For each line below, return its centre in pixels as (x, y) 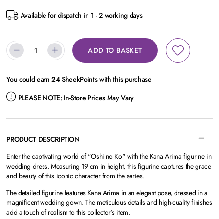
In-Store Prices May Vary (98, 98)
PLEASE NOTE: (40, 98)
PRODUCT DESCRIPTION (43, 139)
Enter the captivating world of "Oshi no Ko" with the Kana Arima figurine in (109, 156)
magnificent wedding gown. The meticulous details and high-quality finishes (109, 202)
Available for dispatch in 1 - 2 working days (81, 15)
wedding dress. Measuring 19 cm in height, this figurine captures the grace (109, 166)
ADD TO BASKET (115, 50)
